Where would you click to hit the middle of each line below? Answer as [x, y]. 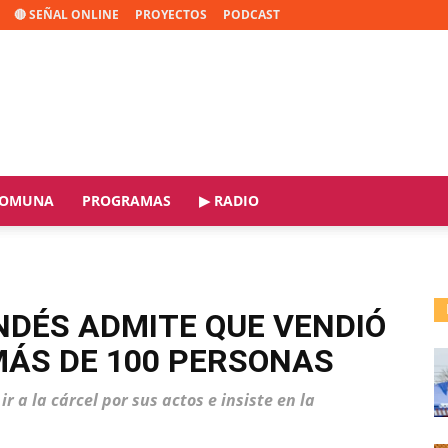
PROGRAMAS [126, 200]
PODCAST [251, 14]
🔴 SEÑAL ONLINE [66, 14]
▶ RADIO [229, 200]
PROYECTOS [171, 14]
